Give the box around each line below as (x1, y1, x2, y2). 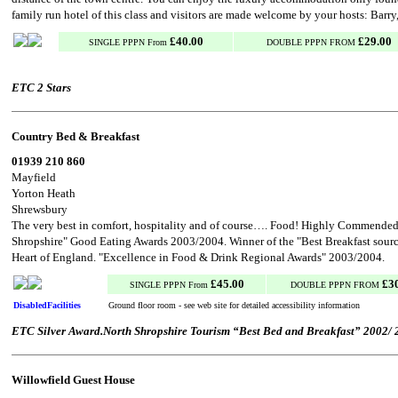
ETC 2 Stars (12, 81, 71, 94)
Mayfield (12, 171, 56, 184)
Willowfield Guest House (12, 373, 135, 386)
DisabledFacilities (13, 300, 81, 310)
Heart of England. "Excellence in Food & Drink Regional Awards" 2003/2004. (12, 251, 385, 264)
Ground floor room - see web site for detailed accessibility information (108, 300, 360, 310)
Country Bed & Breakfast (12, 130, 139, 143)
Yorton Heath (12, 187, 76, 200)
